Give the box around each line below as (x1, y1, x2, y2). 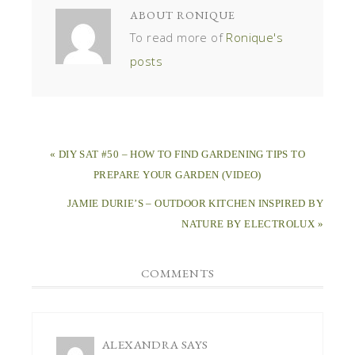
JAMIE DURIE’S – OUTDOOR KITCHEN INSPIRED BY (67, 197, 323, 209)
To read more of (130, 29, 227, 45)
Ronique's (226, 29, 284, 45)
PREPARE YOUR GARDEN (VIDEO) (94, 168, 261, 181)
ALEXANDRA (102, 336, 179, 352)
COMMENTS (140, 265, 215, 281)
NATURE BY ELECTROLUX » (181, 217, 323, 230)
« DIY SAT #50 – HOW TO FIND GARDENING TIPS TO (50, 147, 305, 160)
